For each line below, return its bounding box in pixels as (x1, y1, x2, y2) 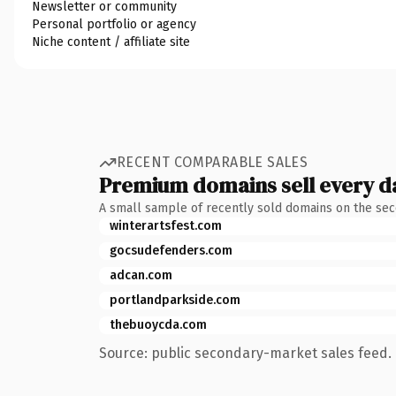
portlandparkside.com (110, 292, 240, 308)
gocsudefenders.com (110, 242, 232, 258)
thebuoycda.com (110, 316, 207, 332)
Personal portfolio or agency (32, 16, 196, 32)
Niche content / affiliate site (32, 34, 190, 49)
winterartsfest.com (110, 217, 222, 233)
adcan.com (110, 267, 172, 283)
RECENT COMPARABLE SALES (117, 154, 308, 171)
